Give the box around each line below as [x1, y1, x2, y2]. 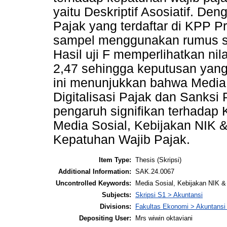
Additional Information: [58, 167, 131, 175]
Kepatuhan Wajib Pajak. [53, 133, 190, 147]
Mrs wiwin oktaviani [135, 214, 193, 222]
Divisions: [100, 202, 131, 210]
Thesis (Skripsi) [135, 156, 181, 164]
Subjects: [102, 191, 131, 199]
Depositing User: [79, 214, 131, 222]
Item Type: [99, 156, 131, 164]
